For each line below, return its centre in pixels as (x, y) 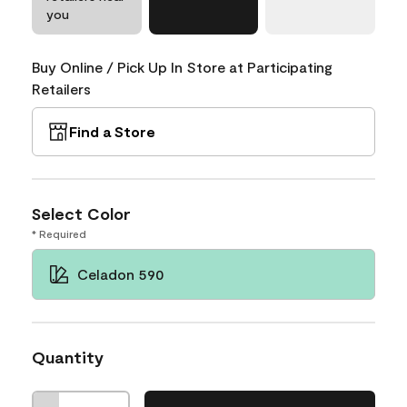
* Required (59, 233)
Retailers (61, 88)
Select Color (81, 213)
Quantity (68, 357)
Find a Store (112, 131)
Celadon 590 (121, 273)
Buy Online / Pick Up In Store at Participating (182, 66)
